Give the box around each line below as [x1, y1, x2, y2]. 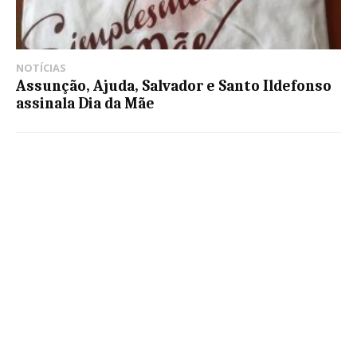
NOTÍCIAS [16, 60, 66, 75]
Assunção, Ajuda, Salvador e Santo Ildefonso [16, 76, 331, 95]
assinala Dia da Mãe [16, 94, 155, 112]
